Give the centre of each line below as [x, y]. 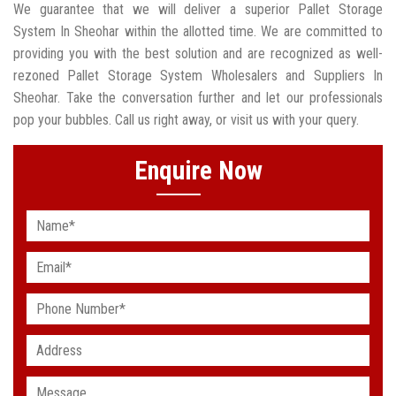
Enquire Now [198, 171]
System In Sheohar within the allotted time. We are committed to [198, 32]
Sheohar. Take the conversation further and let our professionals [198, 98]
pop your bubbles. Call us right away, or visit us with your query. [186, 120]
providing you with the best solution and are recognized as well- [198, 54]
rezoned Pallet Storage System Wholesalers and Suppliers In [198, 76]
